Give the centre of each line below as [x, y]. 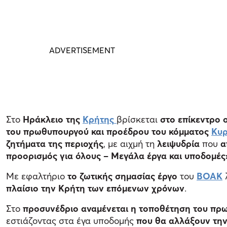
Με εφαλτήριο [37, 176]
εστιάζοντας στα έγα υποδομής [71, 220]
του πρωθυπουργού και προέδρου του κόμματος [109, 131]
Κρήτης [98, 119]
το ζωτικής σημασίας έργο [122, 176]
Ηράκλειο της [53, 119]
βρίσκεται [138, 119]
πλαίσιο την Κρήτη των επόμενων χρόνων [95, 188]
